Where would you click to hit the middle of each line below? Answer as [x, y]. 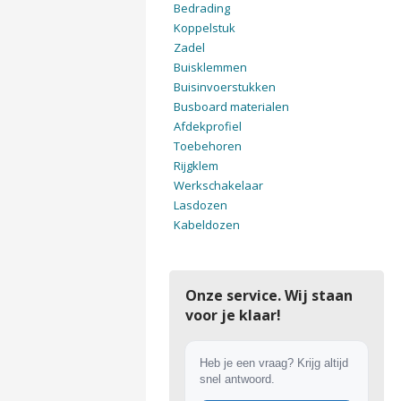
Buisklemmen [210, 67]
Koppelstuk [204, 28]
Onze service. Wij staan [269, 295]
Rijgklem [196, 166]
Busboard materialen [231, 107]
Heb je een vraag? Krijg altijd [273, 363]
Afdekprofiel [207, 126]
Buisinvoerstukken [224, 87]
